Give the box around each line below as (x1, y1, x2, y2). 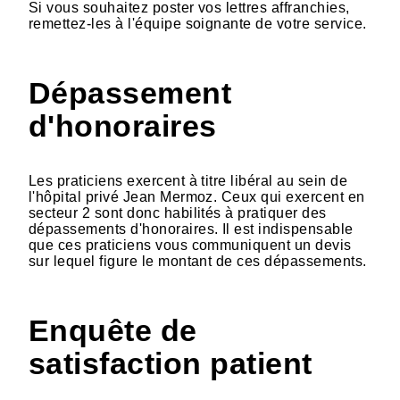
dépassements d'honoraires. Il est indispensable (29, 221, 354, 237)
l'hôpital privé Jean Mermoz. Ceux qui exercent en (29, 188, 365, 204)
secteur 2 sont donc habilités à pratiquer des (29, 204, 327, 221)
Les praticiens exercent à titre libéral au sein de (29, 172, 348, 188)
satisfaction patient (29, 346, 312, 380)
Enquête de (29, 313, 197, 347)
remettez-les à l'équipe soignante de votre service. (29, 15, 367, 31)
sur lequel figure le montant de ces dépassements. (29, 253, 367, 269)
